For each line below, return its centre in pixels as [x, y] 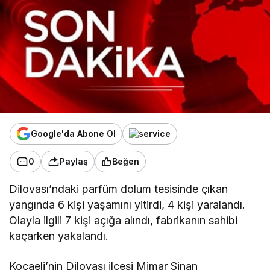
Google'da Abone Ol [73, 134]
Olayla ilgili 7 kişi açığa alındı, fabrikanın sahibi [124, 220]
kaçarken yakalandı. [59, 236]
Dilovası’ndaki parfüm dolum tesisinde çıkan [119, 189]
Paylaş [74, 162]
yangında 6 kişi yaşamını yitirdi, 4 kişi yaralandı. [127, 204]
